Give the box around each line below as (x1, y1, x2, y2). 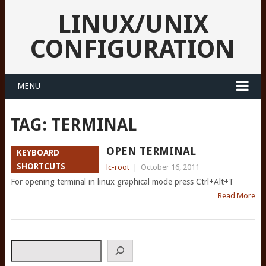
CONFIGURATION (30, 34, 236, 64)
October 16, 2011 (140, 163, 199, 172)
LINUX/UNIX (57, 9, 208, 39)
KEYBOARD (16, 148, 59, 157)
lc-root (106, 163, 129, 172)
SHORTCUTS (16, 161, 65, 171)
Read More (218, 191, 256, 200)
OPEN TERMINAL (106, 145, 196, 157)
